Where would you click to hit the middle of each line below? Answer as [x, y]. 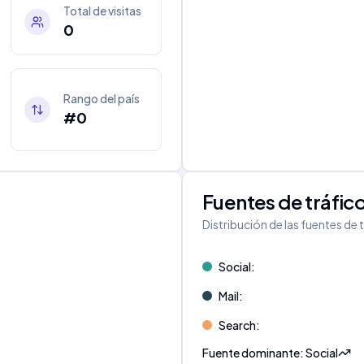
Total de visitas [102, 11]
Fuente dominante [251, 353]
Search [237, 325]
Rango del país [102, 98]
